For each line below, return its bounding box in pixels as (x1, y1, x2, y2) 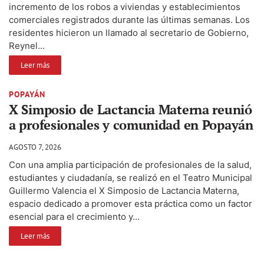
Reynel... (9, 39, 45, 51)
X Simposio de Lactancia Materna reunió (9, 100, 252, 118)
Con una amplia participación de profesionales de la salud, (9, 159, 252, 170)
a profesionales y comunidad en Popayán (9, 115, 253, 133)
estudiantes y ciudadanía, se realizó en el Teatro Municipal (9, 171, 252, 183)
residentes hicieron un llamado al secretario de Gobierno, (9, 27, 249, 38)
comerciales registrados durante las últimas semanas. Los (9, 14, 250, 25)
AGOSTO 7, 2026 (9, 141, 61, 152)
